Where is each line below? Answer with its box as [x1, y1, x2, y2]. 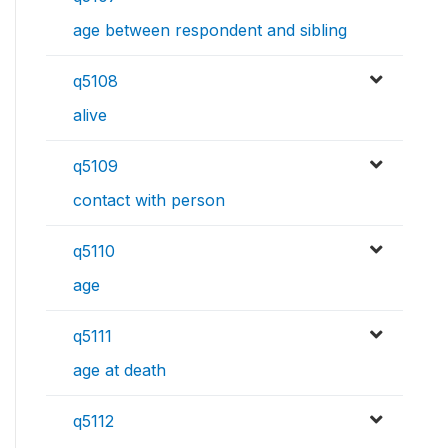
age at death [73, 360, 166, 380]
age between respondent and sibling [73, 20, 347, 40]
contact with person [73, 190, 225, 210]
